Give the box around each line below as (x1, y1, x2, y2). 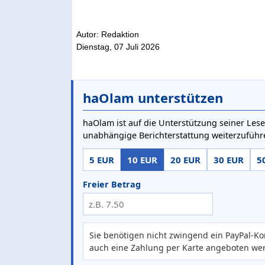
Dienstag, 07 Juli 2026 (76, 41, 160, 51)
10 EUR (127, 153, 157, 166)
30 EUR (214, 153, 244, 166)
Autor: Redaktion (76, 29, 140, 39)
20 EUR (170, 153, 201, 166)
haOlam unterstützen (83, 88, 223, 106)
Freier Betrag (83, 178, 141, 190)
